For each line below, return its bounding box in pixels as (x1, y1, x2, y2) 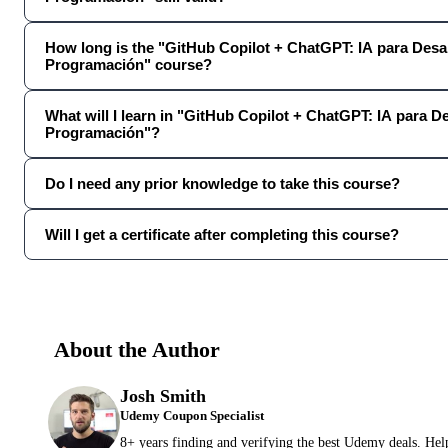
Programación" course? (45, 55, 212, 73)
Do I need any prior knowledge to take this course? (45, 174, 400, 192)
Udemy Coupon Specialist (120, 409, 264, 424)
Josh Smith (120, 386, 206, 407)
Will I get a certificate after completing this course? (45, 225, 399, 243)
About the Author (54, 337, 220, 363)
